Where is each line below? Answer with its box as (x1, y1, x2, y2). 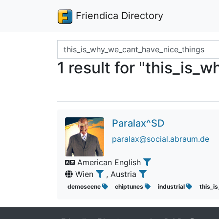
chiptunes (115, 183, 145, 190)
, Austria (106, 169, 139, 179)
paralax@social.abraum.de (112, 134, 209, 144)
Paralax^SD (112, 117, 164, 129)
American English (75, 157, 143, 167)
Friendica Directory (73, 10, 163, 22)
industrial (157, 183, 186, 190)
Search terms (57, 41, 106, 50)
